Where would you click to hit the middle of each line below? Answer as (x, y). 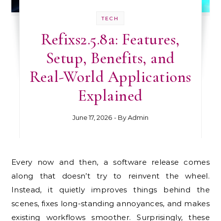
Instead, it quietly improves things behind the (110, 190)
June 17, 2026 (92, 118)
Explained (110, 96)
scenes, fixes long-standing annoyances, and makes (110, 204)
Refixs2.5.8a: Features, (110, 39)
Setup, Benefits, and (110, 58)
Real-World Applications (110, 77)
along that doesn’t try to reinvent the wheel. (110, 176)
